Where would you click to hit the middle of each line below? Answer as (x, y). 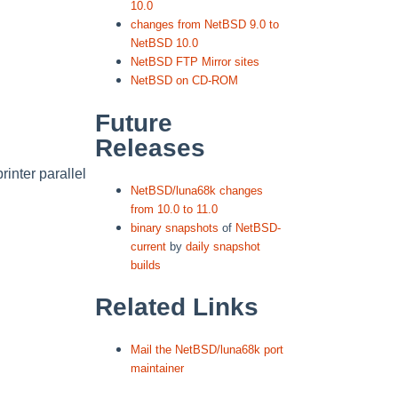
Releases (150, 147)
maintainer (157, 369)
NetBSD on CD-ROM (184, 81)
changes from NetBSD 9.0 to (205, 25)
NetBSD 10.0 (164, 44)
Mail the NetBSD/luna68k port (207, 350)
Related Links (177, 307)
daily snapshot (223, 246)
